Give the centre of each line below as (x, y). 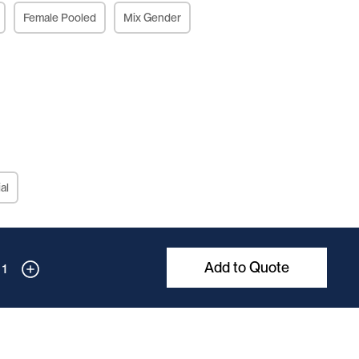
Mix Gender (153, 18)
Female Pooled (60, 18)
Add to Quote (247, 267)
